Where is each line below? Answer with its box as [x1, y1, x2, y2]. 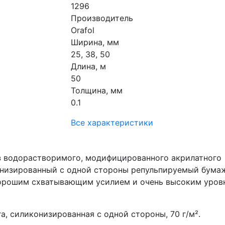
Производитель [71, 13, 133, 23]
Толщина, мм [71, 85, 123, 95]
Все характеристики [71, 118, 153, 128]
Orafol [71, 25, 94, 35]
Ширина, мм [71, 37, 119, 47]
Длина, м [71, 61, 106, 71]
